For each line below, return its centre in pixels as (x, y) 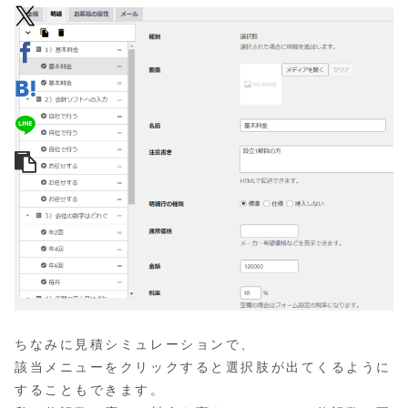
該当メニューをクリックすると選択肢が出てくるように (203, 367)
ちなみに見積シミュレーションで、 (135, 345)
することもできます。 (90, 390)
